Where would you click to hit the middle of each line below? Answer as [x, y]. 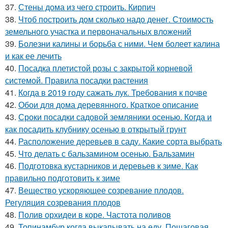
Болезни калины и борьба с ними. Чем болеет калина [119, 44]
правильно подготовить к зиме [63, 178]
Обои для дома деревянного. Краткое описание [108, 105]
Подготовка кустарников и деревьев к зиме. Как [108, 166]
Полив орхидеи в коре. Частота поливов [95, 215]
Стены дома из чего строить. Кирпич [87, 7]
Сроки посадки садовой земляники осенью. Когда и [115, 117]
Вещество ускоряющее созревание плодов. [101, 190]
